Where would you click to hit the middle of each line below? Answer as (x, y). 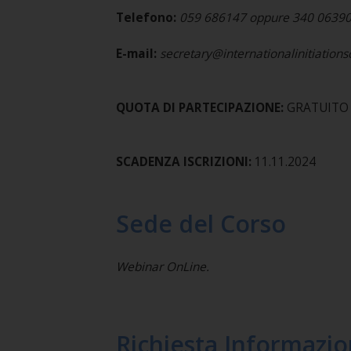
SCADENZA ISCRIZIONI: (183, 161)
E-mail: (136, 53)
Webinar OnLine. (162, 266)
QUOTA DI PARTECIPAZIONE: (201, 107)
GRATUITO (317, 107)
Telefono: (146, 17)
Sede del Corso (201, 223)
